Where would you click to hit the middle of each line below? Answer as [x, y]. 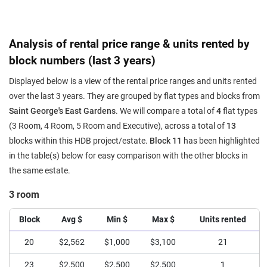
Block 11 [166, 141]
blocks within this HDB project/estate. [79, 141]
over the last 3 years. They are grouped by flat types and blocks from [134, 96]
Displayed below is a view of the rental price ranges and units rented [133, 81]
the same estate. [40, 171]
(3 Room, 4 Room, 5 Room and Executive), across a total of [118, 126]
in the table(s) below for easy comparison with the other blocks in [128, 156]
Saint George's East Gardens [62, 111]
